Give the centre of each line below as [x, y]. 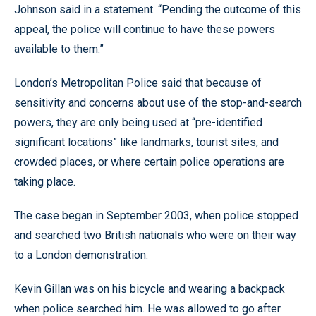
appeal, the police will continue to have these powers [145, 29]
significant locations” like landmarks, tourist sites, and [146, 142]
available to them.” [59, 49]
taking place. [45, 182]
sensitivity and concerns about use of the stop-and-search [158, 103]
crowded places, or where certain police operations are [149, 162]
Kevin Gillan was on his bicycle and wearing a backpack [150, 289]
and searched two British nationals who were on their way [155, 235]
